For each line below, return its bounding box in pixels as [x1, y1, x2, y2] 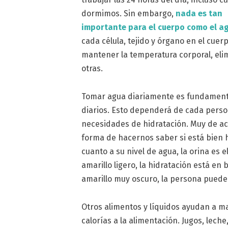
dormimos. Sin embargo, [81, 9, 176, 19]
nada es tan [176, 9, 223, 19]
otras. [81, 64, 103, 74]
